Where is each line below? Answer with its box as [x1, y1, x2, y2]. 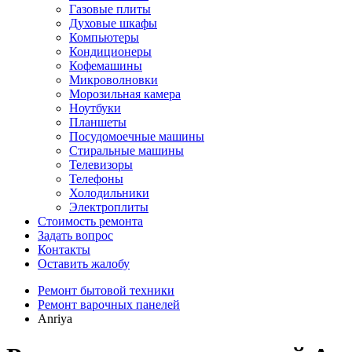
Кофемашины [69, 59, 142, 72]
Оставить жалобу [38, 257, 130, 270]
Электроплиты [69, 200, 148, 214]
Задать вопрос [38, 229, 113, 242]
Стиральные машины [69, 144, 184, 157]
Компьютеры [69, 31, 139, 44]
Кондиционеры [69, 45, 152, 58]
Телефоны [69, 172, 123, 185]
